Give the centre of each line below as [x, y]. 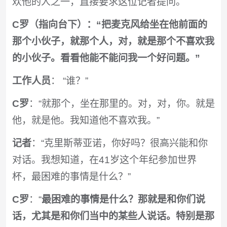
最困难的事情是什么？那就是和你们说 [123, 199]
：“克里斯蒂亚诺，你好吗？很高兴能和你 [119, 143]
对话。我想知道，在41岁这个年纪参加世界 [104, 160]
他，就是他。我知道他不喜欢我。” [86, 121]
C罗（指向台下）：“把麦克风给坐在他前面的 [109, 25]
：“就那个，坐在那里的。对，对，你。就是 [122, 104]
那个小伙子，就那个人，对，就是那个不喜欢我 [113, 42]
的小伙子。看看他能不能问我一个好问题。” [106, 58]
